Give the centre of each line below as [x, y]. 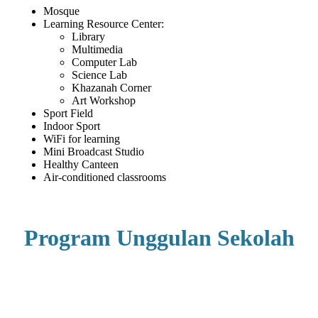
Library [89, 37]
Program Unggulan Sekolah [159, 237]
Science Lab [100, 75]
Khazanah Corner [112, 88]
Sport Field [68, 114]
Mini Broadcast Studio [94, 152]
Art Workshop [104, 101]
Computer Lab [105, 62]
